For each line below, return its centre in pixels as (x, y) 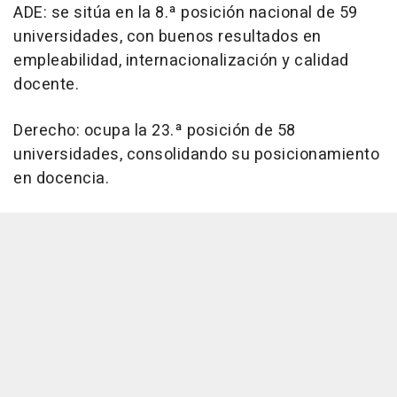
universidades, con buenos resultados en (167, 37)
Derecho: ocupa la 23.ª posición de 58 (155, 131)
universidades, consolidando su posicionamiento (196, 155)
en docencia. (61, 179)
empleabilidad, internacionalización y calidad (181, 61)
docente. (46, 85)
